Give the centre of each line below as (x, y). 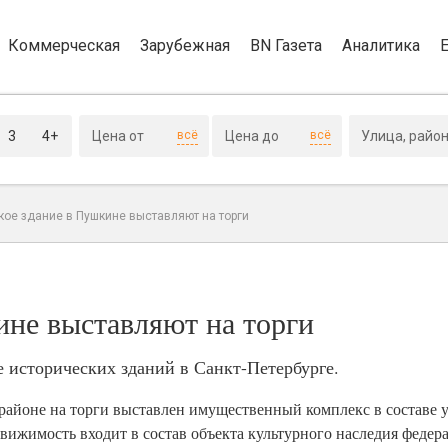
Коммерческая (64, 45)
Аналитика (381, 45)
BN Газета (286, 45)
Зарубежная (185, 45)
